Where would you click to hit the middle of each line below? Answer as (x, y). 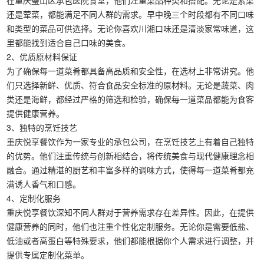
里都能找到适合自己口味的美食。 (69, 42)
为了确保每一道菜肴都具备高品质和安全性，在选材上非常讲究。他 (131, 71)
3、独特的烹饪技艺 (42, 127)
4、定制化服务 (34, 198)
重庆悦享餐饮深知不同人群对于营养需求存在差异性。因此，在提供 (131, 212)
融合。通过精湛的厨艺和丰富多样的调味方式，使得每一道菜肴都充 (131, 170)
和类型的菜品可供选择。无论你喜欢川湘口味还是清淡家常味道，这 (131, 28)
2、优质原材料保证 (42, 57)
